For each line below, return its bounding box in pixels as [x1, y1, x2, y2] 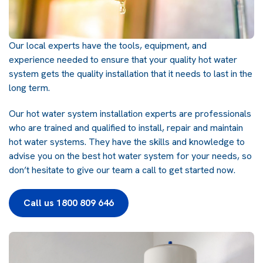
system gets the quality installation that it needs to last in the [9, 67, 252, 80]
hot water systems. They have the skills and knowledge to [9, 135, 245, 148]
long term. [9, 81, 50, 94]
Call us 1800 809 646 [23, 196, 114, 209]
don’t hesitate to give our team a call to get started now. [9, 163, 235, 176]
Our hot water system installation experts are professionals [9, 107, 251, 120]
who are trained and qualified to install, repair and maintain [9, 121, 243, 134]
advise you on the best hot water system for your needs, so [9, 149, 252, 162]
